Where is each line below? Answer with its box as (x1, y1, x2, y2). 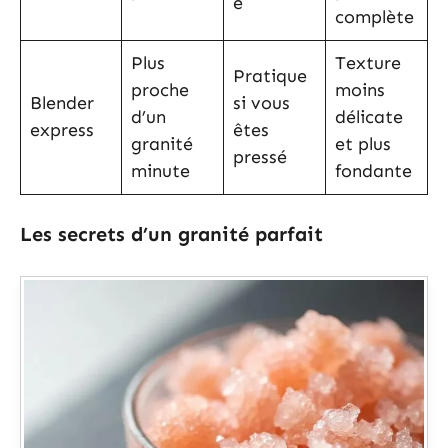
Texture (335, 52, 401, 75)
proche (131, 79, 189, 102)
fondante (335, 160, 412, 183)
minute (131, 160, 190, 183)
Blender (30, 92, 94, 115)
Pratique (233, 65, 307, 88)
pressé (233, 146, 287, 169)
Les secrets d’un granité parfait (20, 222, 323, 247)
